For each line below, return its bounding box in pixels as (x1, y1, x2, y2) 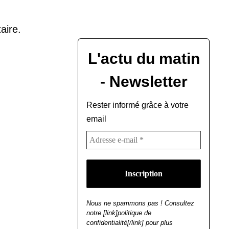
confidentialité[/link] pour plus (86, 219, 173, 227)
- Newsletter (100, 73, 188, 90)
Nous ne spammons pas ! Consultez (86, 199, 194, 208)
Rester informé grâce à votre (86, 101, 189, 110)
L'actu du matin (87, 50, 200, 67)
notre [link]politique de (86, 209, 151, 217)
